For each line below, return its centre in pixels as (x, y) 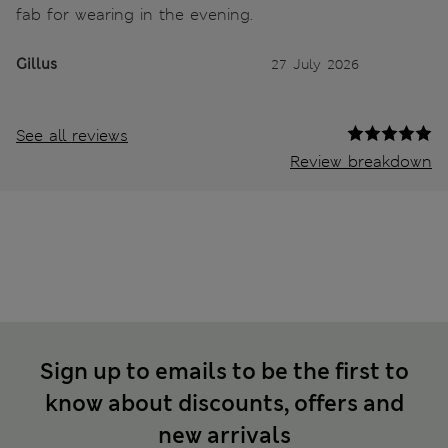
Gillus (36, 64)
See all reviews (72, 136)
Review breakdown (361, 162)
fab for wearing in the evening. (134, 15)
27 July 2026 (315, 64)
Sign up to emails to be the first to (224, 372)
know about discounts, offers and (224, 404)
